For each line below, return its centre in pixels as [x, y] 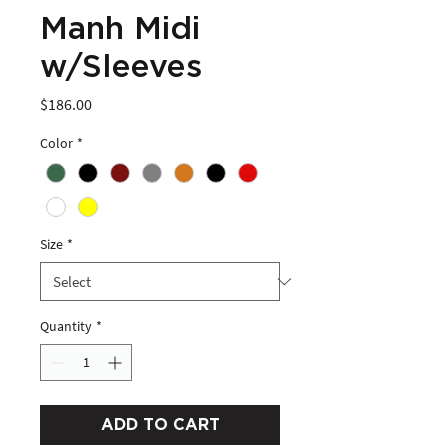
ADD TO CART [160, 425]
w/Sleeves [121, 67]
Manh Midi [120, 29]
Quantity [66, 326]
